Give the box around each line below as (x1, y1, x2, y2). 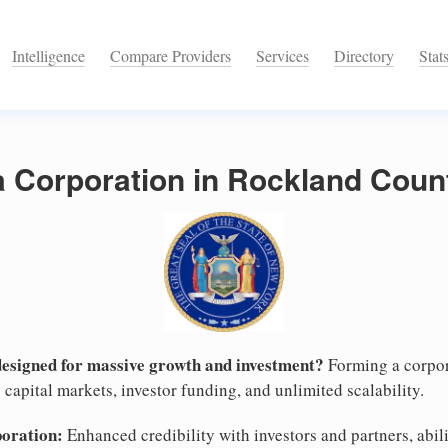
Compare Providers (110, 45, 231, 67)
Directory (334, 45, 394, 67)
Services (256, 45, 309, 67)
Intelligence (12, 45, 85, 67)
